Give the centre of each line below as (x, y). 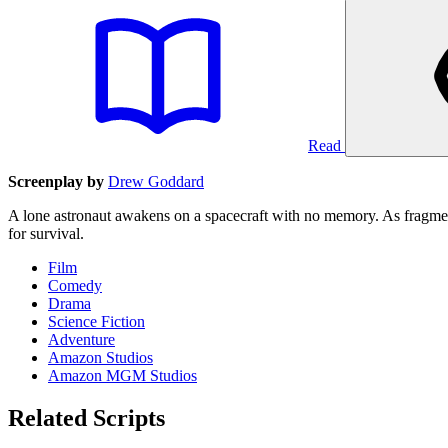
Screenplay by (56, 181)
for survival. (46, 233)
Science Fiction (96, 321)
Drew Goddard (156, 181)
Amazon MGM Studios (122, 375)
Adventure (81, 339)
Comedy (75, 285)
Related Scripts (86, 417)
